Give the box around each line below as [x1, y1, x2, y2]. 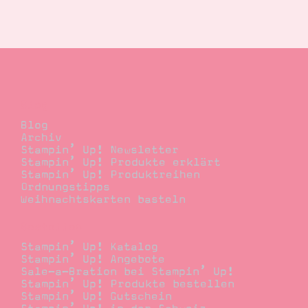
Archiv [21, 131, 62, 144]
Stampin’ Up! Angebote [21, 253, 165, 266]
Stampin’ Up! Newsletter [21, 143, 179, 156]
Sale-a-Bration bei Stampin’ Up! [21, 265, 234, 278]
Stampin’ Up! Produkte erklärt [21, 155, 221, 168]
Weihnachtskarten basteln [21, 192, 186, 206]
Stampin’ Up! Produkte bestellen [21, 278, 234, 291]
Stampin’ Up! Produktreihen [21, 168, 200, 181]
